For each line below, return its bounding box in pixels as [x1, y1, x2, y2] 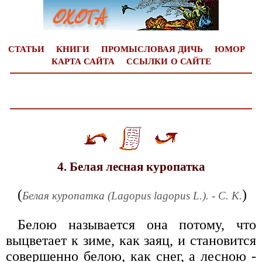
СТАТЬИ [8, 44, 44, 54]
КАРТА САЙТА [51, 57, 115, 66]
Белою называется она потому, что [18, 216, 256, 232]
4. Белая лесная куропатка [57, 159, 205, 174]
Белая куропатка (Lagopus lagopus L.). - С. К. [22, 189, 242, 202]
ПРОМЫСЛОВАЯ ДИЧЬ [101, 44, 203, 54]
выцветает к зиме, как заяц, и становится [6, 232, 256, 248]
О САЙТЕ [170, 57, 211, 66]
